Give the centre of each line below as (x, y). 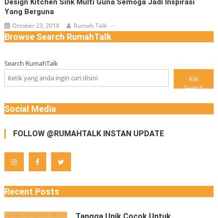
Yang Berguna (29, 12)
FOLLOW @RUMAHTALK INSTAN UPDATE (88, 134)
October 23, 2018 (36, 26)
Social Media (30, 109)
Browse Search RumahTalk (58, 37)
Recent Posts (32, 191)
